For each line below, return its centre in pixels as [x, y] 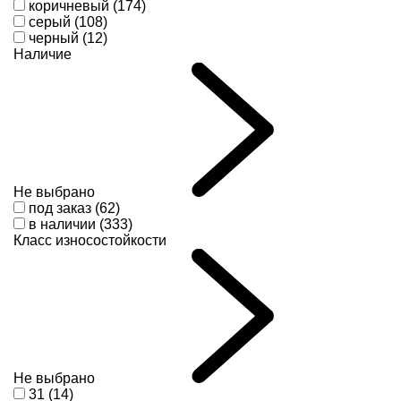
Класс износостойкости [90, 241]
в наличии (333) [81, 225]
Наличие [43, 55]
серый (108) [68, 22]
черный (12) [68, 38]
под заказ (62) [74, 209]
